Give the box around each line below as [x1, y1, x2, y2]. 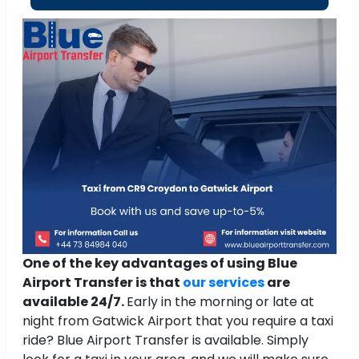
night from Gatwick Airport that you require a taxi [22, 312, 333, 331]
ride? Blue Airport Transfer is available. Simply [22, 331, 309, 350]
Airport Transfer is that [22, 273, 183, 292]
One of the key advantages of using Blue [22, 254, 297, 273]
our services [183, 273, 264, 292]
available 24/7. [22, 292, 127, 312]
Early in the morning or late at [127, 292, 314, 312]
